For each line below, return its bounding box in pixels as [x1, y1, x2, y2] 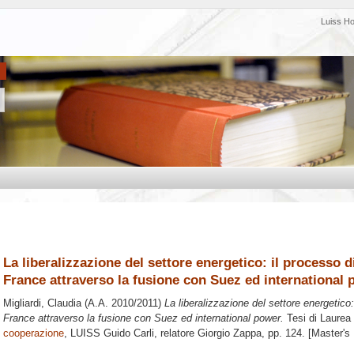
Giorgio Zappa [198, 327, 262, 340]
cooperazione [3, 327, 64, 340]
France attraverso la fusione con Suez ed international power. [3, 312, 284, 325]
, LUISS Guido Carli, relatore [64, 327, 198, 340]
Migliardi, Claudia [3, 297, 81, 310]
